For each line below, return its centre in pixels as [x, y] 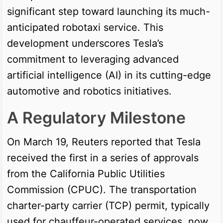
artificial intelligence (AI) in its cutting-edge [109, 75]
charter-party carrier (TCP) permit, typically [108, 205]
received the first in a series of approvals [103, 158]
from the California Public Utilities [86, 173]
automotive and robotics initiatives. [89, 91]
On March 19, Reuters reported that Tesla [104, 142]
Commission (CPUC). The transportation [102, 189]
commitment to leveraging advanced [93, 59]
